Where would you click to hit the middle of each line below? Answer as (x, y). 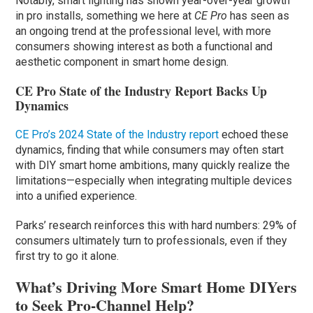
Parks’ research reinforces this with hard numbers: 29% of (156, 226)
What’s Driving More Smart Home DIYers (156, 287)
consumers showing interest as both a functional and (144, 47)
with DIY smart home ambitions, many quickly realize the (153, 166)
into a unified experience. (77, 196)
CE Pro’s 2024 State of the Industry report (117, 135)
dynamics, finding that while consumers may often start (150, 150)
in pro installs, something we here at (105, 16)
